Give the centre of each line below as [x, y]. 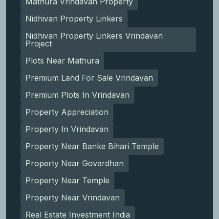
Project [39, 44]
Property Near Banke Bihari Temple [92, 146]
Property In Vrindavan [67, 129]
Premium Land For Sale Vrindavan [89, 78]
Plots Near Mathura [62, 61]
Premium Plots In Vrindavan [77, 95]
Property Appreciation [67, 112]
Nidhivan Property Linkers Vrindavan [94, 36]
